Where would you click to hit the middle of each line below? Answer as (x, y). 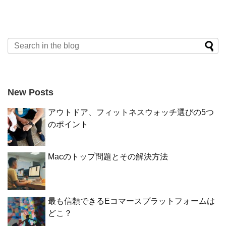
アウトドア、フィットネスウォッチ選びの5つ (131, 112)
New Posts (31, 92)
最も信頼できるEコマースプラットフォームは (131, 201)
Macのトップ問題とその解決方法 (108, 156)
